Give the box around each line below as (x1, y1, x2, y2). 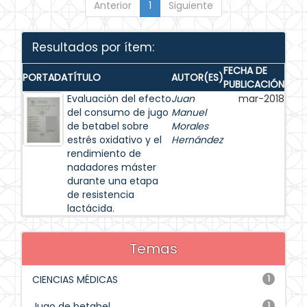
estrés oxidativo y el (67, 133, 162, 147)
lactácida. (67, 201, 114, 215)
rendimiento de (67, 147, 141, 160)
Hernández (171, 133, 223, 147)
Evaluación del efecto (67, 92, 171, 106)
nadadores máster (67, 160, 156, 174)
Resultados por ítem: (32, 39, 154, 56)
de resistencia (67, 188, 134, 201)
